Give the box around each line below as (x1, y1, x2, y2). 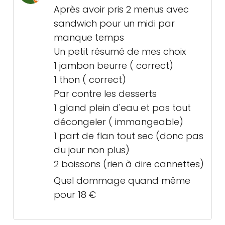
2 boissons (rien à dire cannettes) (54, 158, 204, 171)
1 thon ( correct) (54, 73, 126, 86)
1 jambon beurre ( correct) (54, 59, 173, 72)
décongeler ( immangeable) (54, 116, 183, 129)
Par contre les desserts (54, 87, 157, 100)
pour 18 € (54, 188, 96, 201)
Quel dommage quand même (54, 174, 190, 187)
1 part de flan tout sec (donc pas (54, 130, 203, 143)
